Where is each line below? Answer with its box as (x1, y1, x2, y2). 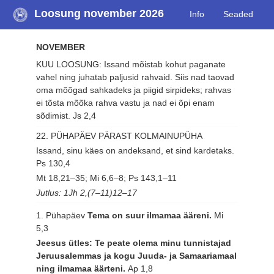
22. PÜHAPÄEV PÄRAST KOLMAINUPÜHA (36, 131, 203, 141)
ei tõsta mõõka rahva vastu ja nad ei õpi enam (36, 97, 215, 108)
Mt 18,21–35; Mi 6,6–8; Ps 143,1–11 (36, 172, 177, 183)
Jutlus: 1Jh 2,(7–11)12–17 (36, 187, 138, 198)
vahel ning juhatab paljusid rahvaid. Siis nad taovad (36, 72, 235, 82)
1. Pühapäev (36, 210, 88, 220)
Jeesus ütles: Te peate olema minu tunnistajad (36, 237, 232, 248)
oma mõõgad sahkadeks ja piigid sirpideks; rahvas (36, 84, 232, 95)
